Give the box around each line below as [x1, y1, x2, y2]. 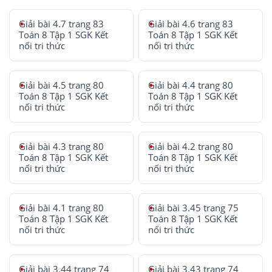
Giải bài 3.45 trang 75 [148, 202, 239, 214]
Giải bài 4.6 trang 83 [148, 18, 234, 30]
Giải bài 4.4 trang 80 [148, 79, 234, 91]
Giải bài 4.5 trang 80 [19, 79, 104, 91]
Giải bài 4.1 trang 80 [19, 202, 104, 214]
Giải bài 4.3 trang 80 [19, 140, 104, 152]
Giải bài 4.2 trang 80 [148, 140, 234, 152]
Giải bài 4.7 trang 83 [19, 18, 104, 30]
